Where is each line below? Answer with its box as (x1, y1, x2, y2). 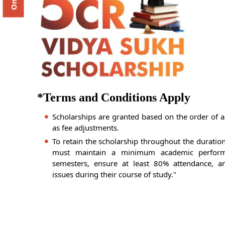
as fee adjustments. (52, 123, 119, 133)
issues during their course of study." (52, 169, 176, 180)
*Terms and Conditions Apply (37, 91, 190, 104)
